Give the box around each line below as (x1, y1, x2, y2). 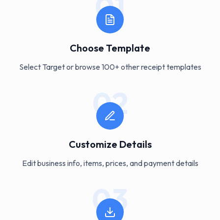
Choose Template (70, 42, 150, 55)
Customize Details (68, 138, 152, 151)
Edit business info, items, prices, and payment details (22, 158, 198, 168)
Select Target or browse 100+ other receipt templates (19, 62, 201, 72)
